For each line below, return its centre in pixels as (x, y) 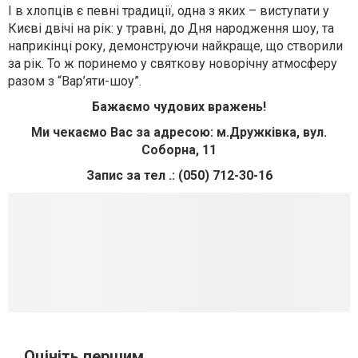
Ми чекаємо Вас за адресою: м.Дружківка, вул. (179, 132)
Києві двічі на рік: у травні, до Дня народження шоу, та (171, 28)
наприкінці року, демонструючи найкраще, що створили (175, 46)
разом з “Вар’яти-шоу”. (75, 81)
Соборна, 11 (179, 150)
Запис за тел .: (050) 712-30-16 (179, 175)
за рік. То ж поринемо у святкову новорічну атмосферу (173, 64)
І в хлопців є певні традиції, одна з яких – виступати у (169, 11)
